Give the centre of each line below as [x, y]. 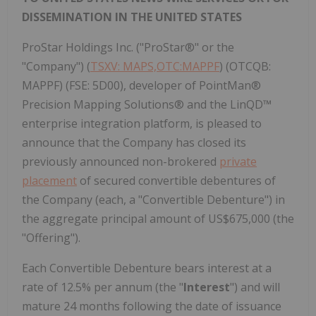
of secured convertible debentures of [176, 180]
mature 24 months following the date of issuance [152, 306]
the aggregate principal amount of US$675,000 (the [158, 218]
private [238, 161]
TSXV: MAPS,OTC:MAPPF [155, 66]
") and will [255, 287]
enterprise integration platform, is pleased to [142, 123]
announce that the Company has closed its [134, 142]
